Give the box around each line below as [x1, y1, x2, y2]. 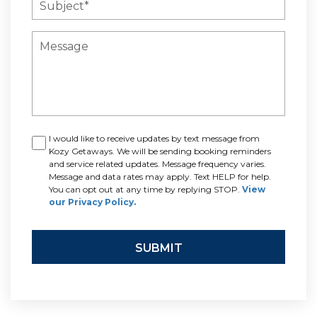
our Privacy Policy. [49, 197, 136, 208]
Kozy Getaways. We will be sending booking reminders [49, 146, 271, 157]
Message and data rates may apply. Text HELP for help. [49, 171, 271, 183]
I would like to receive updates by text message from [49, 133, 260, 144]
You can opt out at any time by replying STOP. [49, 184, 242, 195]
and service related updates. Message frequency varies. [49, 158, 266, 170]
